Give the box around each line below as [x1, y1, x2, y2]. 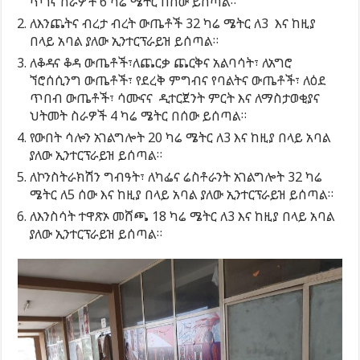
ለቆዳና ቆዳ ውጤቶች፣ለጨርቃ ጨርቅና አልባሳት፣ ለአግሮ [30, 53, 293, 72]
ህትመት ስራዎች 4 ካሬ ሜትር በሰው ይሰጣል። [30, 106, 247, 125]
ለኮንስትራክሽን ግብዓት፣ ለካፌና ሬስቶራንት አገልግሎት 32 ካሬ [30, 167, 323, 186]
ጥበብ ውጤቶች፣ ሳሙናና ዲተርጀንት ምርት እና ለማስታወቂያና [30, 88, 321, 107]
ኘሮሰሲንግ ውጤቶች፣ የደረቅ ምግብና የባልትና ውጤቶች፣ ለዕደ [30, 71, 327, 89]
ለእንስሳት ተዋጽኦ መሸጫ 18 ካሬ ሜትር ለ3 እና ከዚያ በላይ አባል [30, 207, 336, 225]
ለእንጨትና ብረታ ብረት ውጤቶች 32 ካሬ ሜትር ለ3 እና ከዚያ [30, 14, 317, 32]
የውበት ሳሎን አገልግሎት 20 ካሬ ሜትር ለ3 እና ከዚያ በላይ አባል [30, 128, 332, 146]
